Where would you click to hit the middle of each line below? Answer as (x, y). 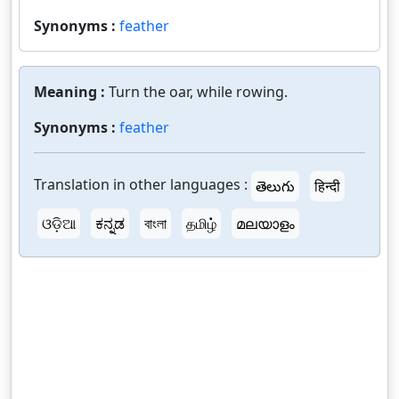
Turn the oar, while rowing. (198, 92)
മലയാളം (265, 224)
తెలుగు (275, 186)
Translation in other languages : (141, 185)
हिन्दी (327, 186)
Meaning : (71, 92)
